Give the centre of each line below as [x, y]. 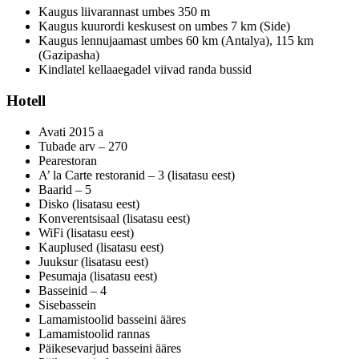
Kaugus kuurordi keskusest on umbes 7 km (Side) [164, 26]
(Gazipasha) [69, 55]
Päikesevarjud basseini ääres [110, 348]
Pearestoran [68, 160]
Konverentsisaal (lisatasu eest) [114, 218]
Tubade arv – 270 [83, 146]
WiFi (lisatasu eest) [86, 232]
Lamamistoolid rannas [94, 333]
